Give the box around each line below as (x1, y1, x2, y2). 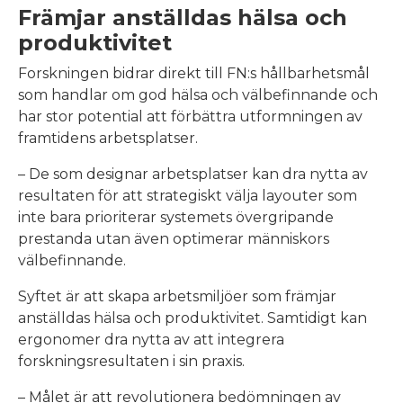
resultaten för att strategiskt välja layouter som (18, 186, 357, 204)
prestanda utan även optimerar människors (18, 229, 329, 247)
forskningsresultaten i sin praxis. (18, 352, 245, 370)
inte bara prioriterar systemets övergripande (18, 208, 334, 226)
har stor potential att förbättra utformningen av (18, 107, 363, 125)
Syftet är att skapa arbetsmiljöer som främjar (18, 287, 336, 305)
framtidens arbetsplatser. (18, 129, 198, 147)
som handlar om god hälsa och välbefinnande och (18, 85, 378, 103)
